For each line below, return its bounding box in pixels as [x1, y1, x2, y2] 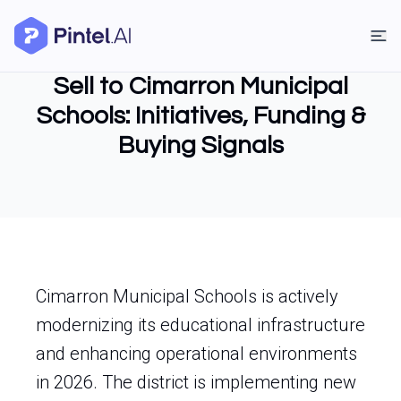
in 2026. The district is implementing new [36, 371, 356, 393]
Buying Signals [117, 132, 284, 158]
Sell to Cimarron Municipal [53, 73, 348, 99]
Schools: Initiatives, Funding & [36, 103, 365, 129]
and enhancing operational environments [36, 343, 357, 364]
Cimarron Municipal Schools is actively [36, 286, 338, 307]
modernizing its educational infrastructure [36, 314, 365, 336]
